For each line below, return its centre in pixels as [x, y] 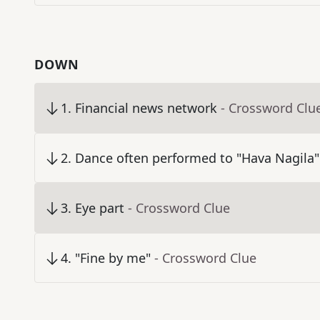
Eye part [100, 208]
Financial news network [146, 108]
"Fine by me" [113, 258]
